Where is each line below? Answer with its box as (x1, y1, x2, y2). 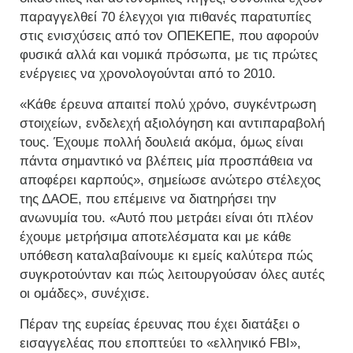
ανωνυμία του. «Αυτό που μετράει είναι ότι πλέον (20, 210, 314, 226)
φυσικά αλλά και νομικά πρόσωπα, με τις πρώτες (20, 47, 318, 63)
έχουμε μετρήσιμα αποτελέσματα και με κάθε (20, 229, 292, 245)
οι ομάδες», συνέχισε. (20, 286, 150, 302)
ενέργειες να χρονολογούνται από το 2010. (20, 66, 276, 82)
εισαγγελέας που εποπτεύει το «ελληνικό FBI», (20, 336, 301, 351)
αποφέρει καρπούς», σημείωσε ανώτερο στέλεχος (20, 173, 321, 188)
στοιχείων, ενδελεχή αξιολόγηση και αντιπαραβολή (20, 116, 325, 132)
